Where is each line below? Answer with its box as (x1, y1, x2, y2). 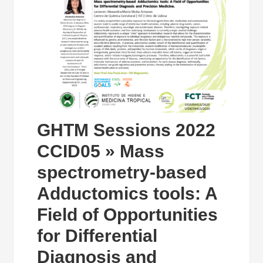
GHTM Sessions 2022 (37, 120, 216, 140)
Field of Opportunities (37, 205, 218, 224)
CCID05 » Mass (37, 141, 165, 161)
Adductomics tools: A (37, 184, 218, 203)
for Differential (37, 226, 158, 245)
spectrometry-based (37, 163, 207, 182)
